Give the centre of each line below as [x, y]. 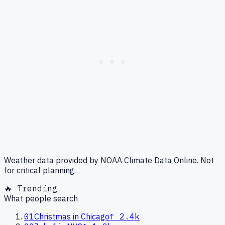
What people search [41, 198]
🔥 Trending [31, 188]
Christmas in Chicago [72, 216]
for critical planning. [40, 170]
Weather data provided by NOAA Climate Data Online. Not [109, 160]
